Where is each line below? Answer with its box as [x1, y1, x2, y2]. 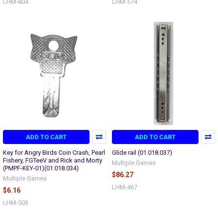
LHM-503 [3, 199, 28, 206]
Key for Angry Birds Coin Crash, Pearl [3, 148, 105, 156]
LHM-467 [112, 183, 137, 191]
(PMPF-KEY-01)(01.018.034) [3, 164, 79, 172]
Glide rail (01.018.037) [112, 148, 172, 156]
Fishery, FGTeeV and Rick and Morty [3, 156, 102, 164]
